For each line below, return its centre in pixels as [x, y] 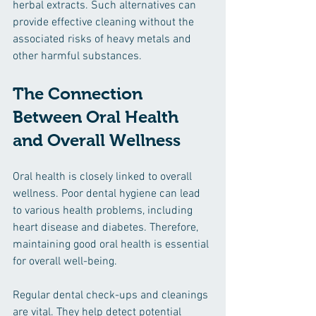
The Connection [80, 93]
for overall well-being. [66, 262]
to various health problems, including [104, 211]
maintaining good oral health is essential [112, 245]
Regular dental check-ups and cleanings [112, 296]
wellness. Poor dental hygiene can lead [108, 194]
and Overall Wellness [97, 140]
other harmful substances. [77, 56]
